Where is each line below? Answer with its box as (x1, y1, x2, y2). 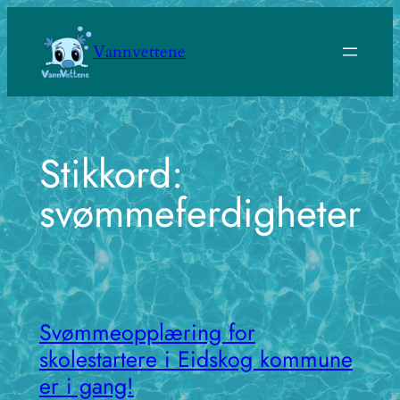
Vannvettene (92, 39, 186, 63)
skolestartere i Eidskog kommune (38, 342, 353, 375)
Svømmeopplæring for (38, 315, 255, 348)
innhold (6, 59, 62, 82)
